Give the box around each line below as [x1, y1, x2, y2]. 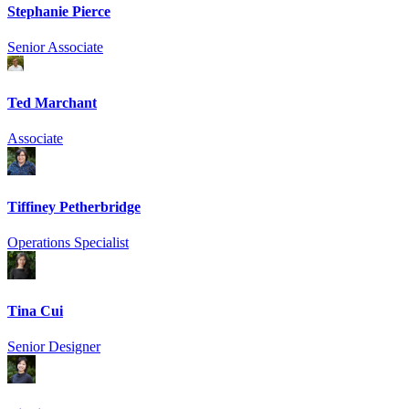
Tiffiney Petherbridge [7, 198, 141, 215]
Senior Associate [7, 38, 103, 55]
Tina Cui [7, 302, 63, 319]
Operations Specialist [7, 234, 129, 250]
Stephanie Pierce [7, 3, 110, 19]
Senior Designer [7, 338, 100, 354]
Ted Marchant [7, 94, 97, 110]
